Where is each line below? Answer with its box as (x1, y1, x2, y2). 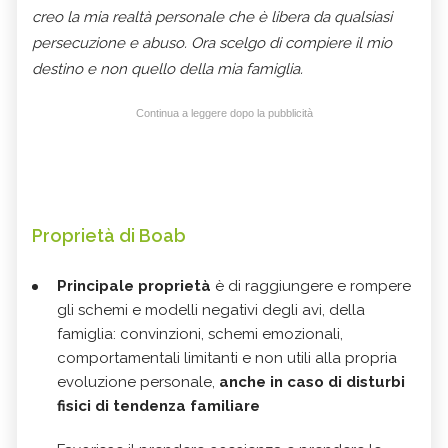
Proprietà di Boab (32, 224, 186, 246)
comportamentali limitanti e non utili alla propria (57, 348, 397, 367)
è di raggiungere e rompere (215, 276, 411, 295)
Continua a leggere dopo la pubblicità (135, 106, 313, 119)
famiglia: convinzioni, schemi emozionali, (57, 324, 343, 343)
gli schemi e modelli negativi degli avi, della (57, 300, 365, 319)
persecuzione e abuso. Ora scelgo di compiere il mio (32, 33, 392, 52)
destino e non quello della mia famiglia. (32, 59, 303, 78)
